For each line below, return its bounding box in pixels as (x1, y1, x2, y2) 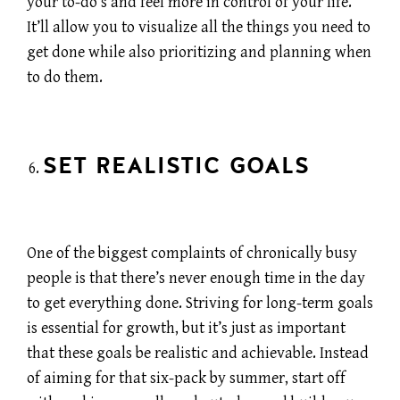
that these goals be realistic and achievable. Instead (27, 344, 369, 363)
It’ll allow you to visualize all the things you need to (27, 17, 371, 37)
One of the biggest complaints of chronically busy (27, 244, 357, 263)
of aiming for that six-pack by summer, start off (27, 369, 346, 388)
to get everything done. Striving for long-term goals (27, 294, 373, 313)
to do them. (27, 67, 103, 87)
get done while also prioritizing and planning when (27, 42, 371, 62)
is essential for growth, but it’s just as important (27, 319, 346, 338)
